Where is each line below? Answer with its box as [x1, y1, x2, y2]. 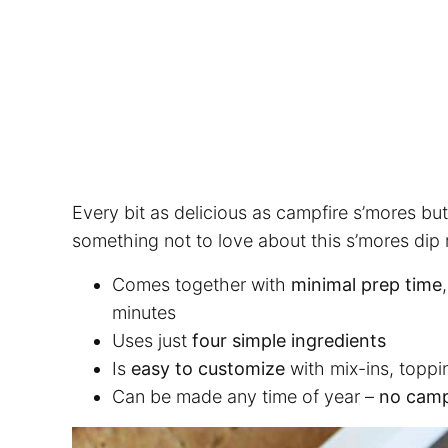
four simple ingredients [187, 330, 386, 352]
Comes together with [112, 274, 291, 296]
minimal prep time [291, 274, 442, 296]
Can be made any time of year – [112, 386, 379, 408]
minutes [112, 302, 176, 324]
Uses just [112, 330, 187, 352]
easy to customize [131, 358, 290, 380]
